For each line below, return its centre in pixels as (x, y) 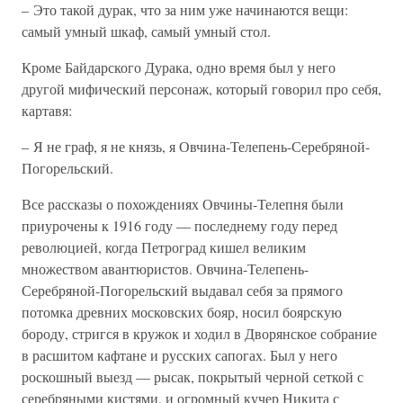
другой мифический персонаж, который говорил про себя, (201, 89)
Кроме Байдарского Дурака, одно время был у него (179, 67)
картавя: (47, 110)
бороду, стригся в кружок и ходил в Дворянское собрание (199, 333)
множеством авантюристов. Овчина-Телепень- (165, 269)
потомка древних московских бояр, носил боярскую (182, 312)
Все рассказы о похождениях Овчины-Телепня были (183, 204)
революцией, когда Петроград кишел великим (164, 247)
